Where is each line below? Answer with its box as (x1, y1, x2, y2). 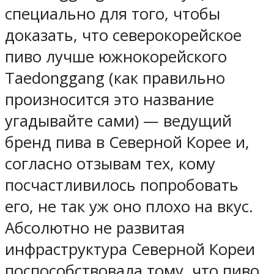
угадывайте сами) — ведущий (5, 110, 232, 132)
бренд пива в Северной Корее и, (5, 131, 250, 154)
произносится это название (5, 89, 214, 111)
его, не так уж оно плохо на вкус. (5, 196, 253, 218)
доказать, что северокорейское (5, 24, 242, 46)
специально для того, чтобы (5, 3, 220, 25)
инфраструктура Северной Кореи (5, 239, 255, 261)
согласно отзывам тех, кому (5, 153, 215, 175)
